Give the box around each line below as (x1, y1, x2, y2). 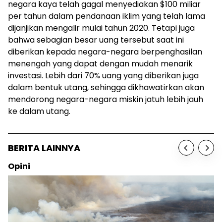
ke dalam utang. (8, 106, 72, 117)
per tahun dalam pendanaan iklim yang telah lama (8, 10, 205, 22)
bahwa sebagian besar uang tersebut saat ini (8, 34, 184, 46)
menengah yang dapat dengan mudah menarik (8, 58, 193, 70)
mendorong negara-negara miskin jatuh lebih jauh (8, 94, 203, 106)
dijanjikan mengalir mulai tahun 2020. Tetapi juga (8, 22, 195, 34)
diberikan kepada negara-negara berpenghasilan (8, 46, 202, 58)
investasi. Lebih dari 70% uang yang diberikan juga (8, 70, 199, 82)
